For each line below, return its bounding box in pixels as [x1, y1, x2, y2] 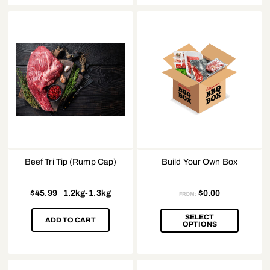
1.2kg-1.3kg [63, 188, 111, 198]
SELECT [185, 212, 214, 221]
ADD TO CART [45, 215, 96, 224]
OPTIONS [182, 219, 217, 228]
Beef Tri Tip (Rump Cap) [24, 157, 117, 166]
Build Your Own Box [162, 157, 237, 166]
